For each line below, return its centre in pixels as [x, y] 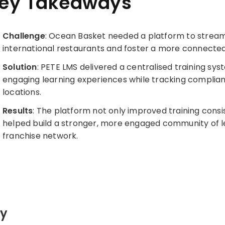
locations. [22, 92]
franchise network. [40, 136]
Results [18, 110]
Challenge [24, 36]
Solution [20, 67]
